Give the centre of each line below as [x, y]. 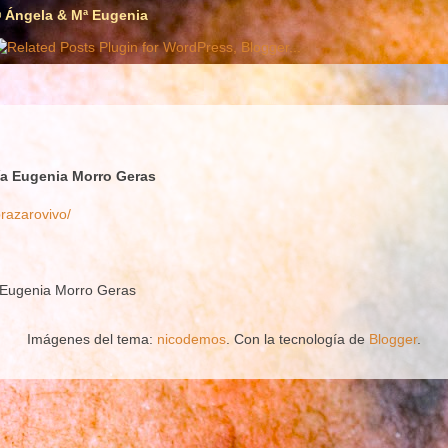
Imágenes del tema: [92, 338]
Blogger [393, 338]
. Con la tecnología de [297, 338]
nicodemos [191, 338]
